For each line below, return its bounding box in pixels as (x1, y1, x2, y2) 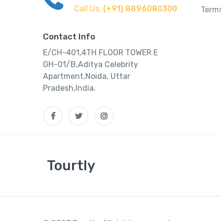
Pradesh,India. (43, 83, 96, 93)
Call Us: (74, 4, 103, 13)
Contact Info (43, 32, 95, 41)
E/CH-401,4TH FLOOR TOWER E (43, 48, 158, 57)
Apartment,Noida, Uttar (43, 72, 130, 81)
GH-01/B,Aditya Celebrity (43, 60, 138, 69)
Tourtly (47, 157, 95, 174)
